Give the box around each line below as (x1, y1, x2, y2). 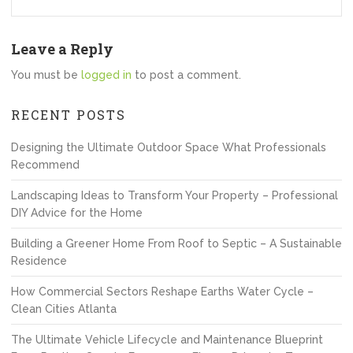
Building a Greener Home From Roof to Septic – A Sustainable (11, 237, 342, 250)
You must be (11, 69, 81, 81)
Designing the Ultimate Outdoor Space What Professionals (11, 141, 326, 154)
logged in (81, 69, 132, 81)
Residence (11, 255, 67, 267)
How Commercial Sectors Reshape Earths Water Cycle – (11, 285, 314, 298)
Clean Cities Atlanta (11, 303, 117, 315)
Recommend (11, 158, 80, 171)
